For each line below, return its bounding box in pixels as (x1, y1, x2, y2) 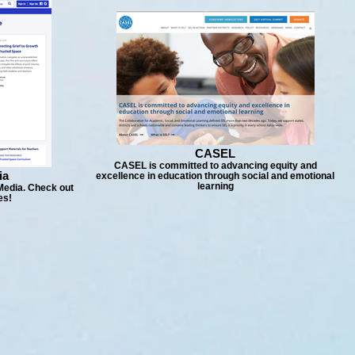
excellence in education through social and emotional (96, 170, 334, 181)
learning (197, 181, 234, 191)
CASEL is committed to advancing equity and (113, 160, 317, 170)
